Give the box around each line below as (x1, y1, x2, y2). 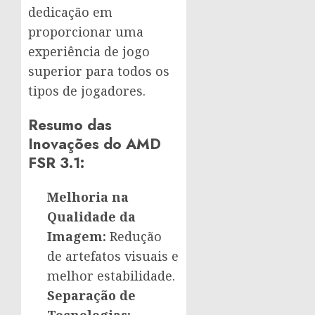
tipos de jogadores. (28, 82, 146, 100)
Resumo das (28, 114, 112, 136)
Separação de (47, 287, 136, 304)
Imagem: (47, 228, 106, 245)
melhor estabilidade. (47, 267, 175, 285)
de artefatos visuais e (47, 247, 179, 265)
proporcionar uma (28, 23, 143, 41)
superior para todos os (28, 63, 169, 80)
